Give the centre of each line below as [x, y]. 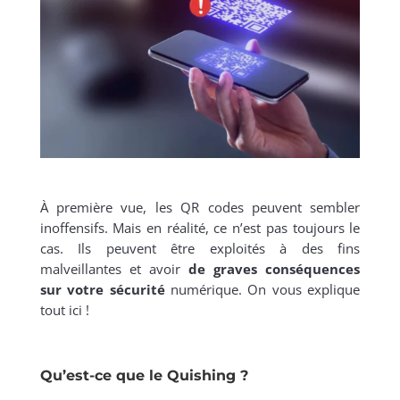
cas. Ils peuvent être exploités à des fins [200, 249]
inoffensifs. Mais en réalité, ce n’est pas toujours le [200, 228]
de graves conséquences [275, 269]
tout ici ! [64, 310]
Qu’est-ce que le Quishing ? [144, 376]
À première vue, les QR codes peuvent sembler [200, 208]
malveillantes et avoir [114, 269]
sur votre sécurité [102, 290]
